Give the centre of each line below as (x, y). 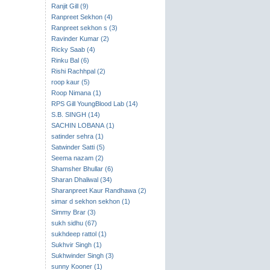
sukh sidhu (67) (74, 223)
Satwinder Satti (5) (78, 147)
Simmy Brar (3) (73, 212)
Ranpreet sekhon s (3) (84, 28)
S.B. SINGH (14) (75, 115)
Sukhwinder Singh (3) (82, 256)
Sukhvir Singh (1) (76, 245)
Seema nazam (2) (77, 158)
